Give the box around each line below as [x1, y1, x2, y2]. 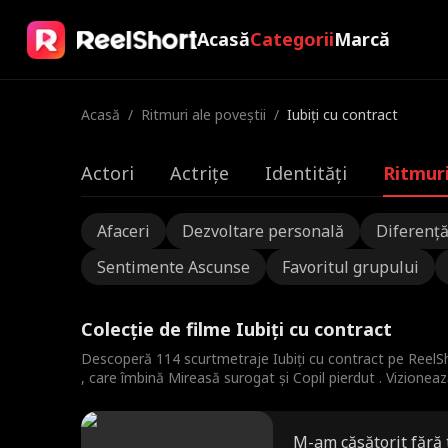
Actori [80, 161, 134, 185]
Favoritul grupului [281, 256, 419, 278]
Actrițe [169, 161, 229, 185]
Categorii [249, 27, 334, 51]
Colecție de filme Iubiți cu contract [80, 317, 392, 341]
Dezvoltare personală [181, 220, 344, 242]
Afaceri [96, 220, 150, 242]
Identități [264, 161, 347, 185]
